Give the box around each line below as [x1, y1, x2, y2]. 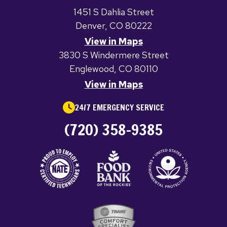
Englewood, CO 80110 [69, 63, 158, 74]
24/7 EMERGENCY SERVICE [75, 102, 164, 113]
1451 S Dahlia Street [73, 6, 154, 18]
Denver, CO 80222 [75, 20, 152, 31]
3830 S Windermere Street [58, 49, 169, 61]
